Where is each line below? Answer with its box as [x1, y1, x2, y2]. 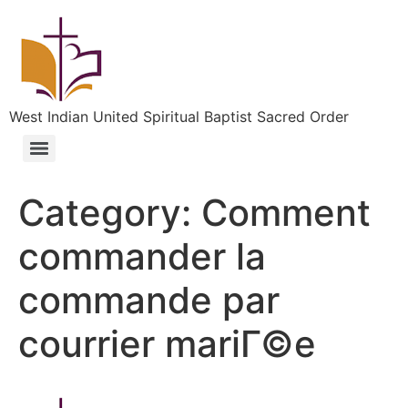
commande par [18, 278, 280, 322]
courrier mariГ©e [18, 321, 316, 366]
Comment [201, 190, 371, 235]
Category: [18, 190, 201, 235]
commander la [18, 234, 266, 279]
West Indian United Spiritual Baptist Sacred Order [9, 107, 349, 126]
